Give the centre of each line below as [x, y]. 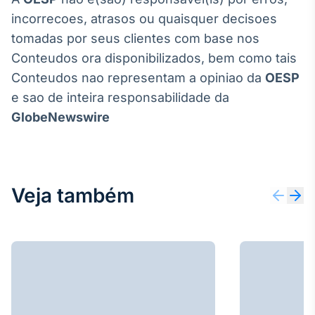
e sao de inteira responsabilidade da [120, 97]
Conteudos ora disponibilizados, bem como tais [154, 58]
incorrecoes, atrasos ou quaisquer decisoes [144, 19]
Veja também [73, 195]
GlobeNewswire [60, 117]
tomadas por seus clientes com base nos [135, 38]
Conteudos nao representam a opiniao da [138, 78]
